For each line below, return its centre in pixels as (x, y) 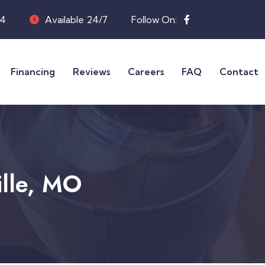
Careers (146, 72)
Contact (239, 72)
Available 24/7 (76, 20)
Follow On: (155, 20)
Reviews (91, 72)
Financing (33, 72)
